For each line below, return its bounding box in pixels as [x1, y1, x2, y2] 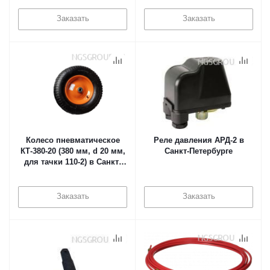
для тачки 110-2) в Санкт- [24, 157, 121, 166]
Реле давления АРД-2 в [153, 136, 244, 145]
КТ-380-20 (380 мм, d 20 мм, [20, 146, 125, 155]
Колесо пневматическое [25, 136, 120, 145]
